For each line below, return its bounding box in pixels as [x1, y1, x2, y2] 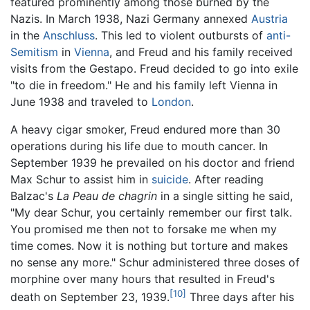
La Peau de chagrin [57, 189, 157, 203]
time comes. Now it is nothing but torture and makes [10, 239, 288, 253]
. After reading [188, 172, 264, 187]
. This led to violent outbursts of [95, 28, 266, 43]
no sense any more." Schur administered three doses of [10, 255, 300, 270]
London [152, 95, 191, 109]
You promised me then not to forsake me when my [10, 222, 277, 237]
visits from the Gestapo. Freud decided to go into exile [10, 62, 298, 76]
